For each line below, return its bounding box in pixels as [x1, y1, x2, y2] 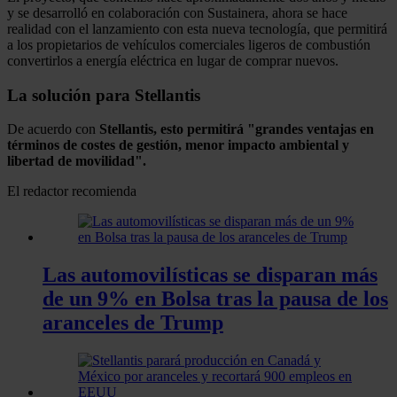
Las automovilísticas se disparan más [43, 263, 378, 287]
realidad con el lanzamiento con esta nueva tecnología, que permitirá [7, 20, 387, 36]
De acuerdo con [7, 121, 99, 137]
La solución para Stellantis [7, 85, 200, 105]
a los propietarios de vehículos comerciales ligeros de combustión [7, 36, 370, 52]
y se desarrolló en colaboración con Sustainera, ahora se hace [7, 4, 347, 20]
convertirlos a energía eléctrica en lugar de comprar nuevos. [7, 52, 339, 68]
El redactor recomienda [7, 183, 136, 199]
